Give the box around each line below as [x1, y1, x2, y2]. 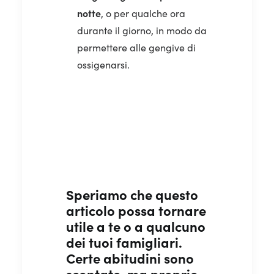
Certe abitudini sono [66, 248, 194, 267]
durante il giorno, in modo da [77, 23, 207, 37]
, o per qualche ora [101, 6, 185, 20]
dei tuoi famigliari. [66, 232, 182, 251]
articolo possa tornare [66, 200, 206, 220]
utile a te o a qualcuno [66, 216, 206, 235]
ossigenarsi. [77, 57, 130, 71]
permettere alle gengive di [77, 40, 196, 54]
